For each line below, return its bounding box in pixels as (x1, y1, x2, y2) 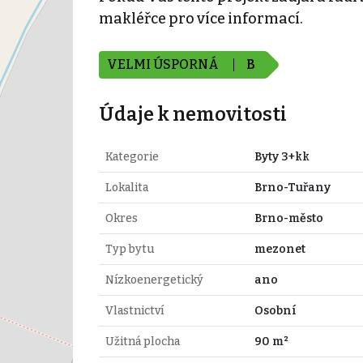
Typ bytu (105, 241, 154, 256)
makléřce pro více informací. (98, 9, 303, 28)
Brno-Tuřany (254, 180, 331, 194)
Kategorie (105, 149, 159, 164)
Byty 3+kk (254, 149, 310, 164)
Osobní (254, 303, 297, 318)
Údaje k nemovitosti (98, 102, 287, 126)
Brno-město (254, 211, 323, 225)
